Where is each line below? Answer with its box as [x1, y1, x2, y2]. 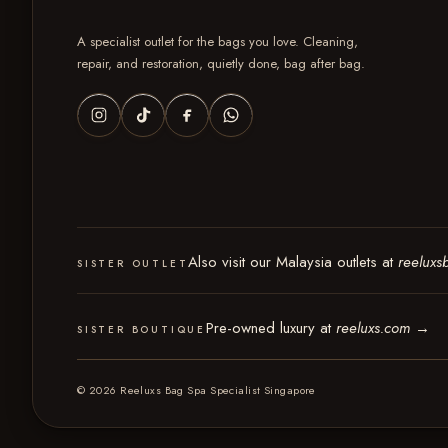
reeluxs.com [336, 317, 410, 340]
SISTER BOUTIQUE [77, 322, 206, 338]
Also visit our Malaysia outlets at [188, 251, 399, 274]
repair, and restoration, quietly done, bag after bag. [77, 53, 365, 73]
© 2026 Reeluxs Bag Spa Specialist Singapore [77, 382, 316, 399]
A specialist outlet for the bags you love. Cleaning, [77, 31, 358, 51]
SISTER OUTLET [77, 256, 189, 272]
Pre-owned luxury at [206, 317, 336, 340]
